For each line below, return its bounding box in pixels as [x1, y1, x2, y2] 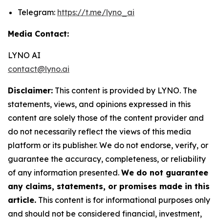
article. [8, 195, 36, 205]
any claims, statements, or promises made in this [8, 181, 210, 191]
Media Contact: [8, 28, 69, 39]
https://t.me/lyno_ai [57, 7, 134, 17]
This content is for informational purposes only [36, 195, 210, 205]
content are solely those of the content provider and [8, 112, 204, 123]
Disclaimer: [8, 85, 53, 95]
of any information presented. [8, 167, 121, 177]
